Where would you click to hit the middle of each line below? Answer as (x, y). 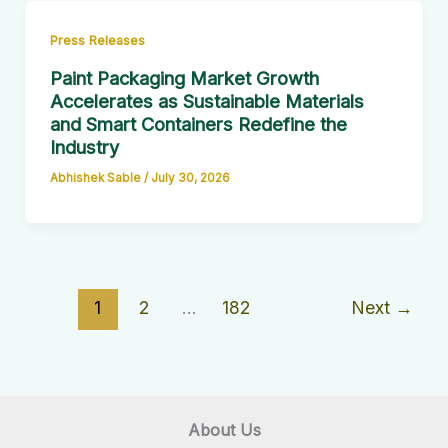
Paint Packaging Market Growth (184, 77)
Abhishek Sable (96, 177)
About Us (224, 429)
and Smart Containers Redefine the (198, 123)
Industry (84, 146)
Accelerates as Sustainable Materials (206, 100)
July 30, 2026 (190, 177)
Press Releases (97, 40)
